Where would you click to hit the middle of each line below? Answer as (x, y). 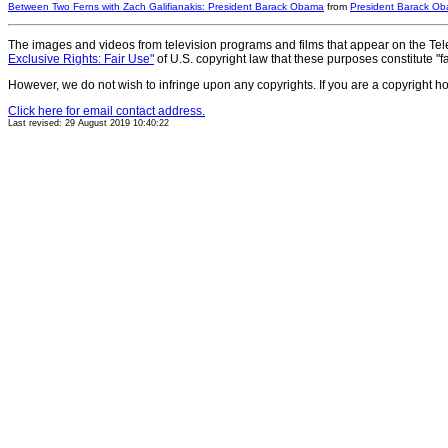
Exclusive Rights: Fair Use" (81, 59)
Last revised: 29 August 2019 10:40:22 (88, 123)
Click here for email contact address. (106, 111)
